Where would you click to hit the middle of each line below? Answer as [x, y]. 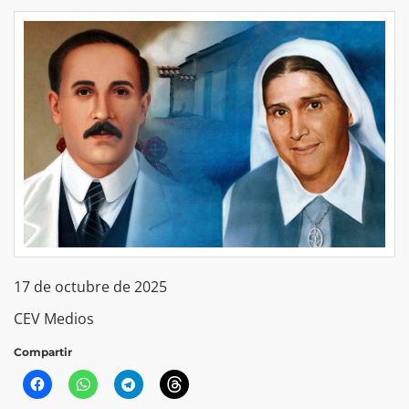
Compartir [43, 351]
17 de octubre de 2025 [90, 286]
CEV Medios [54, 318]
